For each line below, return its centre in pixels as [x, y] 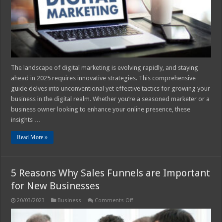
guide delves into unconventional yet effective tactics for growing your [111, 88]
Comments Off [114, 200]
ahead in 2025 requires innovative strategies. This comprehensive [104, 78]
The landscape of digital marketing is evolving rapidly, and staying [105, 67]
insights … [26, 119]
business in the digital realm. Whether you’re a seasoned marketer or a [111, 99]
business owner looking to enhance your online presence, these [101, 109]
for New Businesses [55, 186]
